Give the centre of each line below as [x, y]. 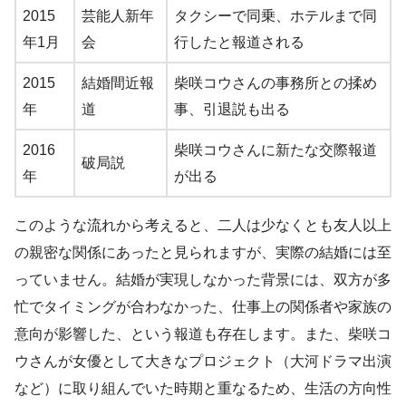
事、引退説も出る [232, 110]
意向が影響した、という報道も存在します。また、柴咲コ [203, 334]
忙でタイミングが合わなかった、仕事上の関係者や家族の [203, 307]
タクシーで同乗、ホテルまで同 [275, 16]
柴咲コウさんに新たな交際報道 [275, 150]
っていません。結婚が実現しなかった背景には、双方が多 [203, 280]
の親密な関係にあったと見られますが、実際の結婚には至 [203, 253]
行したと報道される [239, 43]
